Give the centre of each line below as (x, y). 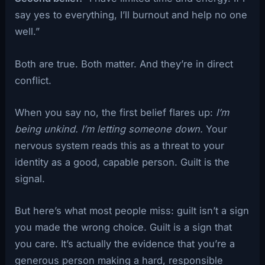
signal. (30, 178)
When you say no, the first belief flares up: (116, 112)
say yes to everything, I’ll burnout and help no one (131, 15)
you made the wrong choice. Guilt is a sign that (124, 227)
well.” (28, 32)
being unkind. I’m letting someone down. (109, 129)
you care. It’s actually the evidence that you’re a (125, 244)
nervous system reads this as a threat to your (120, 145)
